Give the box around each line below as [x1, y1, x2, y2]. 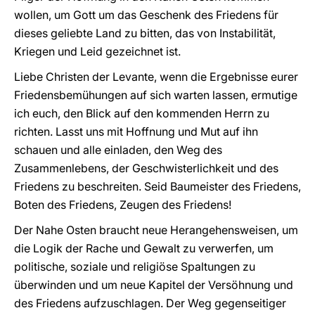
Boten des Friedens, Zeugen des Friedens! [14, 198, 231, 212]
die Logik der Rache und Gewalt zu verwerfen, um [14, 241, 274, 255]
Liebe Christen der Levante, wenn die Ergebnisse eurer [14, 70, 298, 84]
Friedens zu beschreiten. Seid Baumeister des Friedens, [14, 179, 301, 193]
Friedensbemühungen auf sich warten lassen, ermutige [14, 88, 297, 102]
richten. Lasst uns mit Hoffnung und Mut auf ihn [14, 124, 258, 139]
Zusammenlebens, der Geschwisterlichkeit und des [14, 161, 278, 175]
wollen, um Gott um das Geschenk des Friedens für [14, 8, 278, 22]
